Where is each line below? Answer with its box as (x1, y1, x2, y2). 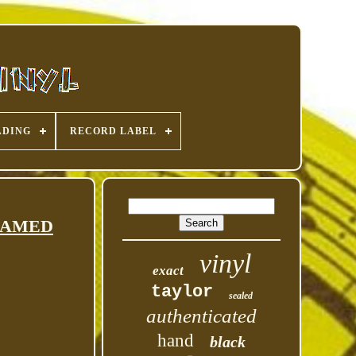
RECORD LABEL (69, 126, 157, 137)
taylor (150, 282, 213, 302)
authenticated (146, 305, 257, 327)
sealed (228, 290, 253, 301)
